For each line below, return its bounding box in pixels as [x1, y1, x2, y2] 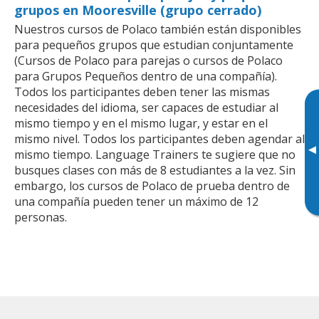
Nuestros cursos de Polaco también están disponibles [14, 21, 301, 37]
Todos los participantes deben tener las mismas [14, 83, 270, 100]
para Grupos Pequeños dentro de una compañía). [14, 68, 277, 84]
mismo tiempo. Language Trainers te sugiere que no [14, 146, 296, 162]
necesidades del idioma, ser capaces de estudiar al [14, 99, 278, 115]
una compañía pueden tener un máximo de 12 [14, 193, 258, 209]
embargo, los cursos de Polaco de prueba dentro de [14, 177, 290, 194]
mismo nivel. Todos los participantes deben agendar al [14, 130, 305, 147]
